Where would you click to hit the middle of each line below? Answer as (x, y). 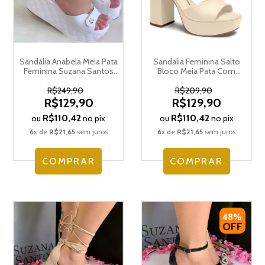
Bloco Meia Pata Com (197, 71)
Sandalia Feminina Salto (196, 61)
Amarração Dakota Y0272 (197, 80)
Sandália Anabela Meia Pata (68, 61)
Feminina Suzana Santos (68, 71)
